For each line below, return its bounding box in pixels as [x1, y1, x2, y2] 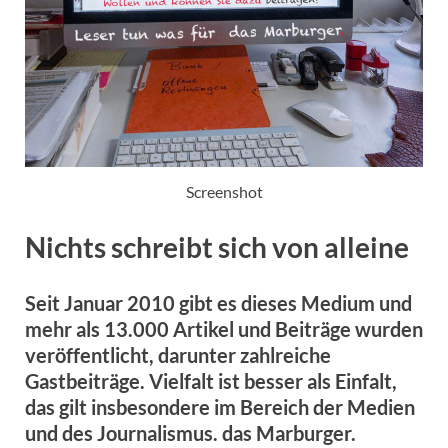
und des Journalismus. [25, 421, 222, 446]
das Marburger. [222, 421, 356, 446]
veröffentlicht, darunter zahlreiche [25, 343, 331, 368]
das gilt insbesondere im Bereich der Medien [25, 395, 415, 420]
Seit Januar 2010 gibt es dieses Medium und [25, 291, 412, 316]
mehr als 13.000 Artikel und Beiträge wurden [25, 317, 423, 342]
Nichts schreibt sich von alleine [25, 230, 409, 265]
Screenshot [185, 182, 263, 202]
